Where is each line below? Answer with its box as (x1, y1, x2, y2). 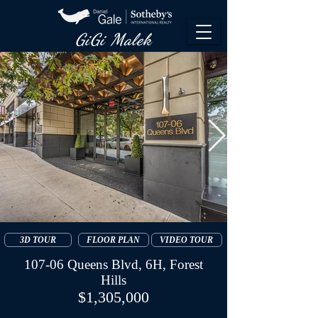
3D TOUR (19, 234, 56, 245)
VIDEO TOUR (160, 234, 213, 245)
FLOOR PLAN (87, 234, 140, 245)
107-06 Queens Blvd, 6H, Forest (24, 257, 203, 272)
